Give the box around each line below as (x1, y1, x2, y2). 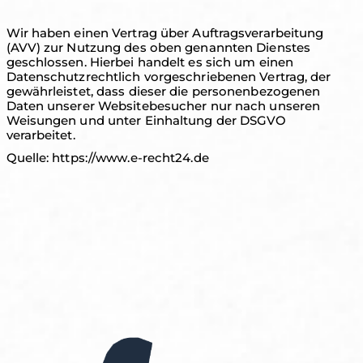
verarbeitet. (6, 127, 75, 143)
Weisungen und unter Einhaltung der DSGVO (6, 113, 287, 128)
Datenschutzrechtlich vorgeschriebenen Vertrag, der (6, 69, 331, 84)
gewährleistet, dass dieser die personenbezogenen (6, 83, 321, 99)
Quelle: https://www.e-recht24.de (6, 150, 209, 165)
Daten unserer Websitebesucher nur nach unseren (6, 98, 321, 113)
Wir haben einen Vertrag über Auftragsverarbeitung (6, 25, 324, 41)
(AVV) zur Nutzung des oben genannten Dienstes (6, 40, 311, 55)
